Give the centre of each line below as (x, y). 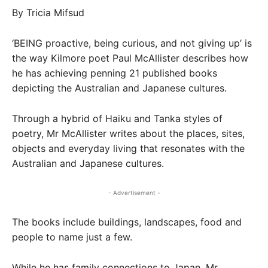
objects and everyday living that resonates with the (128, 148)
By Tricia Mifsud (48, 13)
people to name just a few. (72, 237)
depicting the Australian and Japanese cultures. (119, 88)
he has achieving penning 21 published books (115, 73)
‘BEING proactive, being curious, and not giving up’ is (132, 43)
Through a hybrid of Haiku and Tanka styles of (117, 118)
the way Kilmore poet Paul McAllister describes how (130, 58)
